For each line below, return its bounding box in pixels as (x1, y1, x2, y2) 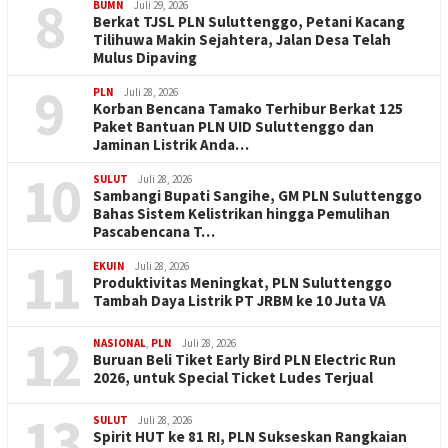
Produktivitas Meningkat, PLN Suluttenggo (93, 272, 392, 292)
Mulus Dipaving (93, 47, 197, 67)
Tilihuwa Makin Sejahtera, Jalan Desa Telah (93, 29, 391, 49)
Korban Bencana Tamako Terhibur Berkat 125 (93, 98, 403, 118)
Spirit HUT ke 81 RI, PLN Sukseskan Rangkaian (93, 426, 407, 446)
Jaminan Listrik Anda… (93, 134, 249, 154)
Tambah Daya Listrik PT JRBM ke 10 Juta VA (93, 290, 386, 310)
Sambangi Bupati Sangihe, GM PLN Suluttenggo (93, 185, 422, 205)
